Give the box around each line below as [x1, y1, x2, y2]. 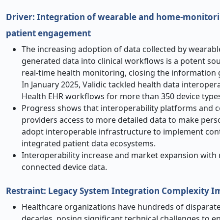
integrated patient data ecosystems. [22, 138, 156, 149]
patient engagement [6, 27, 91, 39]
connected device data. [22, 162, 107, 172]
